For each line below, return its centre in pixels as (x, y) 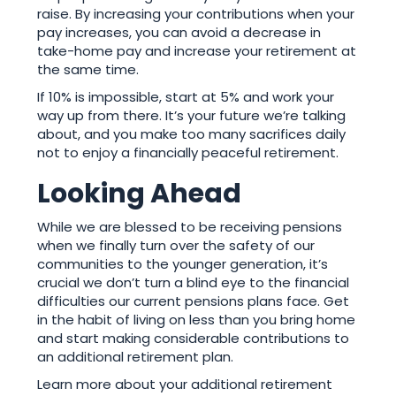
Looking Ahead (140, 194)
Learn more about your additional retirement (185, 385)
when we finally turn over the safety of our (176, 246)
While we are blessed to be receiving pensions (190, 227)
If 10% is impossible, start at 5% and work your (186, 97)
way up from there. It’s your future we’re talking (192, 116)
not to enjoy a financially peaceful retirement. (188, 153)
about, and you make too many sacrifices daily (192, 134)
